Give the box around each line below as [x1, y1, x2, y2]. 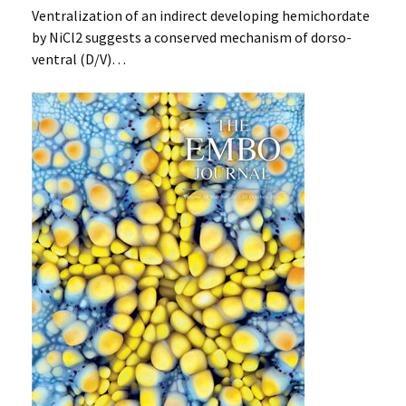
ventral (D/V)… [31, 49, 126, 68]
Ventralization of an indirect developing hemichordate [31, 5, 370, 24]
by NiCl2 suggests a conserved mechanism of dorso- [31, 27, 352, 46]
